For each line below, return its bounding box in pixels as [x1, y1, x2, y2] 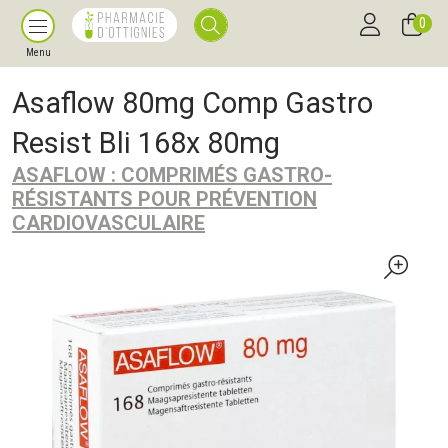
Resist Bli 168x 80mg [12, 126, 280, 160]
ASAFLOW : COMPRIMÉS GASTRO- [12, 163, 332, 187]
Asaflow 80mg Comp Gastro [12, 86, 373, 120]
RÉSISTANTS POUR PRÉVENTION [12, 187, 317, 211]
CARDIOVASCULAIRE [12, 211, 205, 235]
